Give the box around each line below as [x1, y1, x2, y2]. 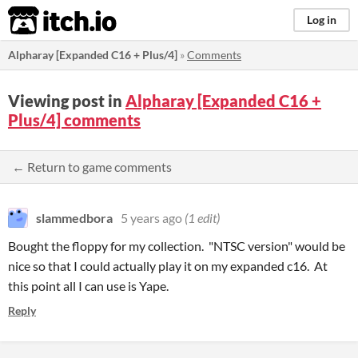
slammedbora [36, 210, 113, 225]
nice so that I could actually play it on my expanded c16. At [8, 258, 328, 273]
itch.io [7, 5, 78, 37]
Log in [307, 13, 336, 26]
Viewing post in [8, 91, 125, 110]
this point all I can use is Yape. [8, 278, 169, 293]
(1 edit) [185, 210, 220, 225]
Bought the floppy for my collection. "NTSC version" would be [8, 238, 345, 253]
